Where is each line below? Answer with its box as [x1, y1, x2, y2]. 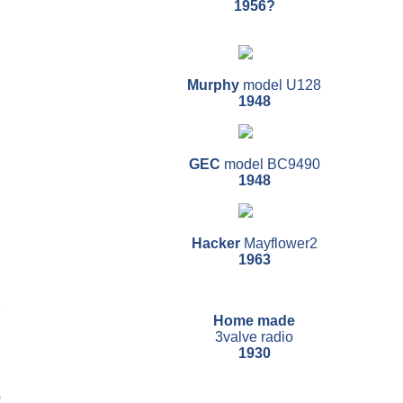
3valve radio [215, 329, 293, 345]
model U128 [243, 77, 321, 94]
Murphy [187, 77, 243, 94]
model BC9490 [223, 157, 320, 173]
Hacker [191, 236, 244, 252]
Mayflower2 [243, 236, 318, 252]
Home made [213, 313, 295, 329]
